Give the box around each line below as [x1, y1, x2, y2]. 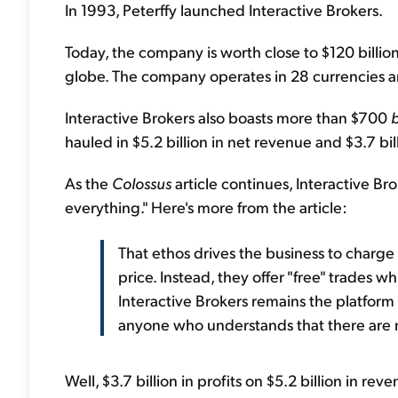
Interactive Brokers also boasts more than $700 [65, 107, 391, 127]
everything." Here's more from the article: [65, 196, 347, 217]
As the [65, 172, 112, 193]
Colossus [112, 172, 171, 193]
